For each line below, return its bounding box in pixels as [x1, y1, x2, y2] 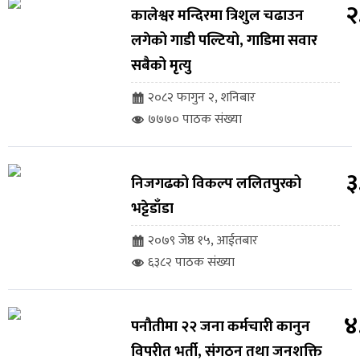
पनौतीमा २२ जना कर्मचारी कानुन [130, 314, 310, 340]
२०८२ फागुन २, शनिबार [147, 87, 256, 109]
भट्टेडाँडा [130, 196, 174, 222]
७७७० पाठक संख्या [147, 108, 242, 131]
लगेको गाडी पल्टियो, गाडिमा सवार [130, 28, 317, 54]
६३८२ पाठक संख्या [147, 252, 235, 274]
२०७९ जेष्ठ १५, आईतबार [147, 230, 258, 252]
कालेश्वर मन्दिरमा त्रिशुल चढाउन [130, 3, 304, 29]
